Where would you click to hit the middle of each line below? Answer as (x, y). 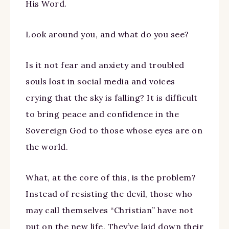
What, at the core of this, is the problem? (111, 177)
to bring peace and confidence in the (102, 114)
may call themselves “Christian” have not (109, 210)
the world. (47, 146)
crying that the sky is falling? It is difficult (112, 97)
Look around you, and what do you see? (107, 34)
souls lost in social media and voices (100, 81)
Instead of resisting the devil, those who (109, 193)
